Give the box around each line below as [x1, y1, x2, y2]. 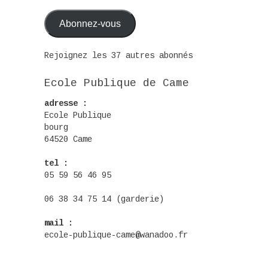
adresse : [44, 99, 87, 109]
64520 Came [44, 135, 92, 145]
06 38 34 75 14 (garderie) [44, 194, 164, 205]
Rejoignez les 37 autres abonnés [44, 51, 193, 61]
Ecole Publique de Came [44, 77, 189, 90]
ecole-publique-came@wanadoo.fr [44, 230, 188, 240]
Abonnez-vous [59, 18, 121, 29]
